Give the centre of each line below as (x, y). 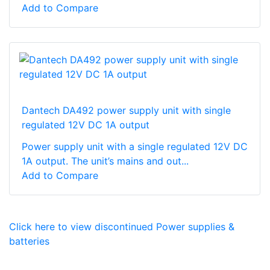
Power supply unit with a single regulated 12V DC (135, 146)
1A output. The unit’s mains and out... (105, 161)
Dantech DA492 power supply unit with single (126, 110)
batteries (29, 241)
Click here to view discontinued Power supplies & (122, 226)
